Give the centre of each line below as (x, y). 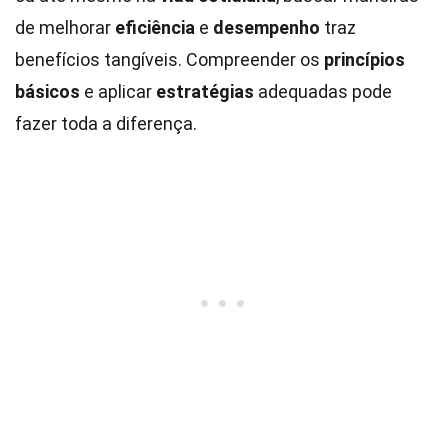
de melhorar (65, 27)
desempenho (266, 27)
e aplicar (118, 91)
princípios (364, 59)
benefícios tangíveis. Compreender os (169, 59)
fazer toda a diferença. (106, 123)
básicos (47, 91)
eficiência (155, 27)
